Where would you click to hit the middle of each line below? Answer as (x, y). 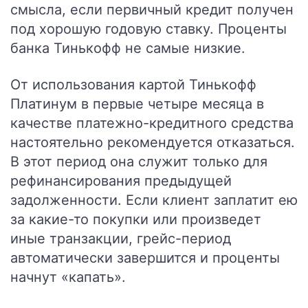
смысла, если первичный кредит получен (152, 10)
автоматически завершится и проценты (145, 258)
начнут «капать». (68, 277)
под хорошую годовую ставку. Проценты (148, 29)
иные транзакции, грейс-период (121, 239)
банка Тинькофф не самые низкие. (128, 48)
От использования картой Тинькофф (133, 85)
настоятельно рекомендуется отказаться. (153, 142)
